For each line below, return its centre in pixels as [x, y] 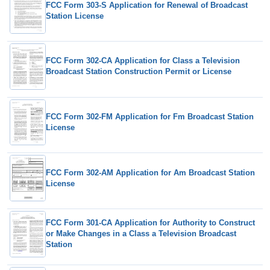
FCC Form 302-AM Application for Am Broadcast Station [150, 172]
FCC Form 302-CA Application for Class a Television [143, 61]
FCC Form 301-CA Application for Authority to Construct [150, 223]
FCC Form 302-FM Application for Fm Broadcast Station [150, 116]
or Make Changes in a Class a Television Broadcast [141, 234]
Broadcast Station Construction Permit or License [139, 72]
